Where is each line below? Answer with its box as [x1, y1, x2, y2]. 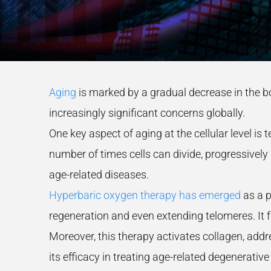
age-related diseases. [48, 168, 149, 181]
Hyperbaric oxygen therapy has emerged [48, 189, 241, 201]
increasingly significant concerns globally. [48, 106, 245, 119]
